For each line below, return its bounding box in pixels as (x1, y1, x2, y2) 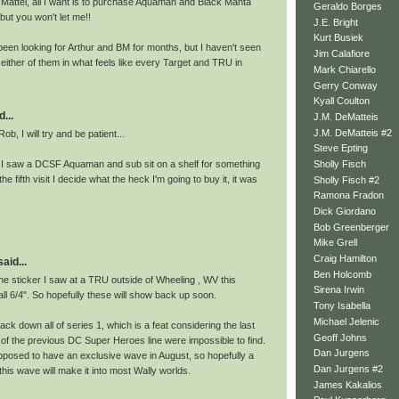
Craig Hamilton (313, 253, 377, 265)
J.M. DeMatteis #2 (313, 126, 392, 138)
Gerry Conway (313, 79, 378, 91)
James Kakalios (313, 379, 382, 390)
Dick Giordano (313, 206, 376, 217)
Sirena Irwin (313, 284, 364, 296)
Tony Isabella (313, 300, 370, 312)
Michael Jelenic (313, 315, 379, 327)
